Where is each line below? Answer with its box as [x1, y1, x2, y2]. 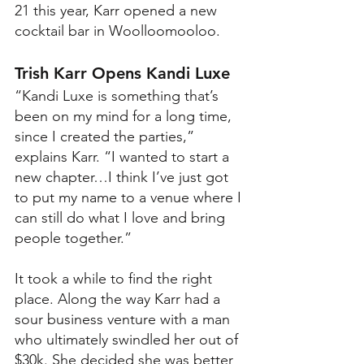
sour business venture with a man [15, 310, 234, 328]
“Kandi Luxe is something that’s [15, 86, 223, 105]
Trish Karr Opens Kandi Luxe [15, 63, 230, 83]
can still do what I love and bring [15, 208, 229, 227]
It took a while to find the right [15, 269, 216, 288]
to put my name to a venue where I [15, 188, 245, 206]
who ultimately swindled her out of [15, 330, 242, 349]
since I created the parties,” [15, 127, 198, 145]
